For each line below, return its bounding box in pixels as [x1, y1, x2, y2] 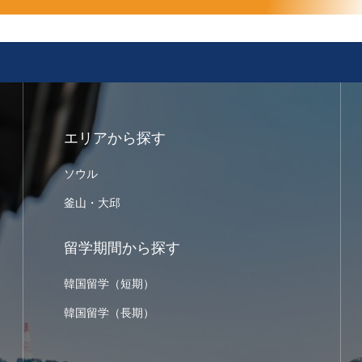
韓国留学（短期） [63, 277, 154, 290]
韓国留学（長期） [63, 306, 154, 319]
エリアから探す [63, 130, 166, 146]
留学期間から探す [63, 240, 180, 256]
